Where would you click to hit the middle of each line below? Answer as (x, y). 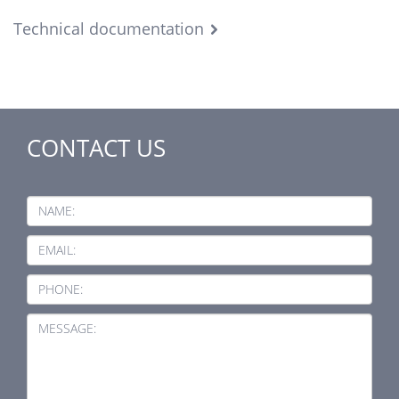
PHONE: (61, 289)
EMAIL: (57, 249)
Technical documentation (109, 28)
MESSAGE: (67, 328)
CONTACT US (96, 147)
